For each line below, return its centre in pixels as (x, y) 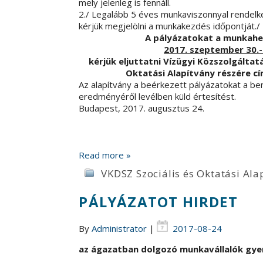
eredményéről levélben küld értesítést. (158, 96)
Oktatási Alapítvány (172, 73)
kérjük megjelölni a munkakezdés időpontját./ (170, 26)
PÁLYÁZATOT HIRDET (158, 201)
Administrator (119, 228)
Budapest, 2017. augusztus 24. (142, 108)
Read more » (105, 155)
